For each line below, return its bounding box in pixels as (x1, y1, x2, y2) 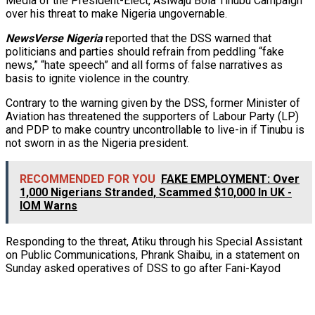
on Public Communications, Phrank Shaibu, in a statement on (6, 247, 300, 262)
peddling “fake (213, 44, 284, 58)
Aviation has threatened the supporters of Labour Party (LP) (6, 109, 299, 123)
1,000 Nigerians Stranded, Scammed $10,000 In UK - (20, 185, 292, 199)
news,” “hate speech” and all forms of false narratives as (6, 58, 283, 72)
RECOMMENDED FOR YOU (20, 172, 155, 186)
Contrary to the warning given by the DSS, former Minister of (6, 96, 300, 110)
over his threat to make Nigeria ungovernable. (6, 6, 227, 20)
